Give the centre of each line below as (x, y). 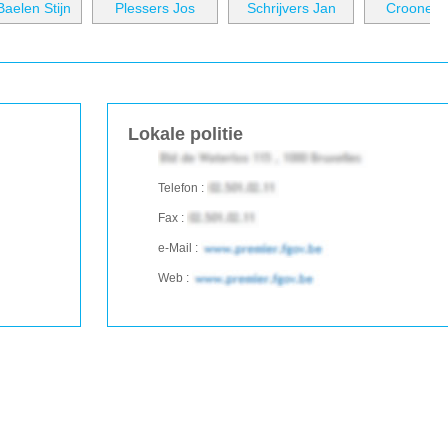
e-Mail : (179, 248)
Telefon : (182, 188)
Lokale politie (185, 134)
